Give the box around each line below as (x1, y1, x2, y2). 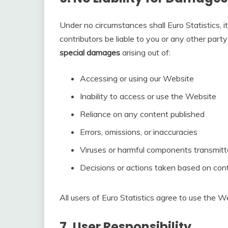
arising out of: (120, 47, 170, 58)
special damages (60, 47, 120, 58)
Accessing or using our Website (80, 73, 194, 84)
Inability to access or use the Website (80, 91, 216, 102)
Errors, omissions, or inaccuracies (80, 127, 197, 137)
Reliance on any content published (80, 109, 205, 120)
